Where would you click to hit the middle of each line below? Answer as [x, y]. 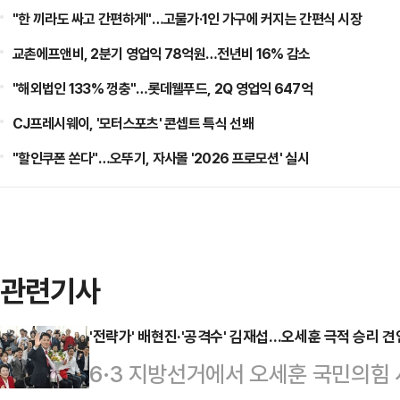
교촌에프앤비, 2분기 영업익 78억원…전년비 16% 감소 [162, 54]
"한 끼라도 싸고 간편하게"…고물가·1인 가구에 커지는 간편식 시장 [187, 19]
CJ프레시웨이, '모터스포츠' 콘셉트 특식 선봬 [133, 123]
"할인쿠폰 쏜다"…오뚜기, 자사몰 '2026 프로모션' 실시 [161, 158]
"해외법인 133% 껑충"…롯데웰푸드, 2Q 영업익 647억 [162, 88]
